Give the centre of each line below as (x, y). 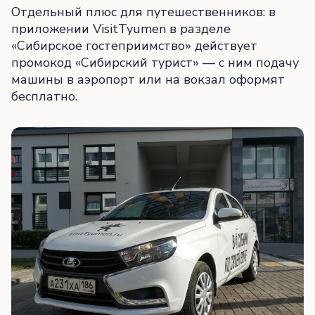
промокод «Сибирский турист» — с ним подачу (155, 62)
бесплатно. (44, 96)
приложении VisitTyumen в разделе (121, 28)
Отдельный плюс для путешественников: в (143, 12)
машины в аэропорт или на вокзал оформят (148, 79)
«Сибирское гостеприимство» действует (134, 45)
